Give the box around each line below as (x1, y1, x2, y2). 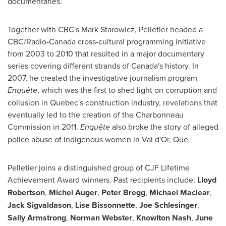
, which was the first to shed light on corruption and (37, 84, 217, 95)
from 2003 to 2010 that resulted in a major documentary (8, 48, 204, 59)
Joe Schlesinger (139, 199, 197, 211)
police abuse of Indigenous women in (8, 134, 142, 145)
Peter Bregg (101, 187, 145, 198)
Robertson (8, 187, 45, 198)
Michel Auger (49, 187, 97, 198)
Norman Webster (70, 212, 132, 223)
